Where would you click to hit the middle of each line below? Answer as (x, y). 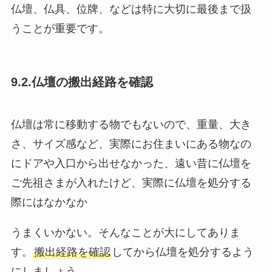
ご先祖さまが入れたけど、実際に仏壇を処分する (131, 182)
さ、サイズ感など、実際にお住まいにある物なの (131, 144)
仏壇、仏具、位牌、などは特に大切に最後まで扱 (131, 9)
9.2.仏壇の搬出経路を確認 (82, 82)
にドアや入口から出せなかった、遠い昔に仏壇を (131, 163)
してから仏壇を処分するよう (182, 252)
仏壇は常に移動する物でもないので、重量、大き (131, 124)
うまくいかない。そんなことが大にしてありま (125, 232)
